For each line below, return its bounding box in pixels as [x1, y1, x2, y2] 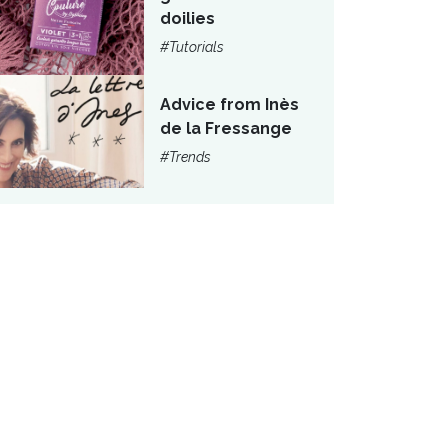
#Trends [160, 149, 211, 166]
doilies [160, 9, 215, 29]
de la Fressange [160, 119, 292, 139]
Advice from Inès [160, 95, 299, 115]
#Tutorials [160, 39, 224, 56]
